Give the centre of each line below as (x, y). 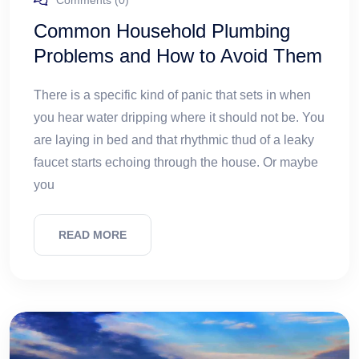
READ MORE (93, 235)
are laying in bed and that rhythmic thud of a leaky (174, 140)
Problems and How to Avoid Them (178, 56)
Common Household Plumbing (162, 31)
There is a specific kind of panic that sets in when (172, 95)
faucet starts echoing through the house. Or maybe (176, 163)
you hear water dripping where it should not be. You (179, 118)
